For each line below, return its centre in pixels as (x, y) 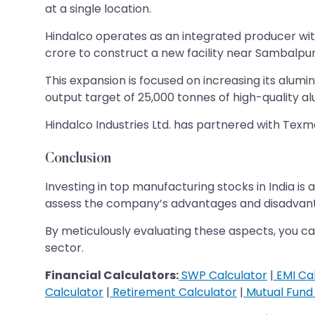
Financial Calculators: (112, 275)
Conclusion (78, 159)
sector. (64, 247)
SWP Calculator (223, 275)
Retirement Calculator (173, 292)
